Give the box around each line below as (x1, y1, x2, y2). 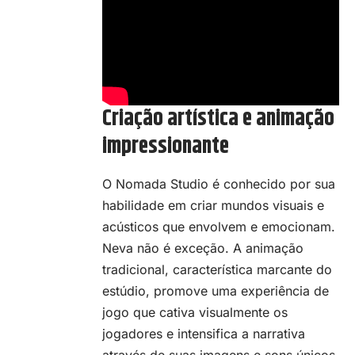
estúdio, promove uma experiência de (102, 282, 329, 299)
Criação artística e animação (102, 102, 334, 136)
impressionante (102, 130, 229, 164)
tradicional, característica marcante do (102, 261, 332, 277)
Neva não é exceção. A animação (102, 239, 303, 256)
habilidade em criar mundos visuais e (102, 197, 324, 213)
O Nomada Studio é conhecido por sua (102, 175, 335, 192)
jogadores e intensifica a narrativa (102, 325, 305, 342)
